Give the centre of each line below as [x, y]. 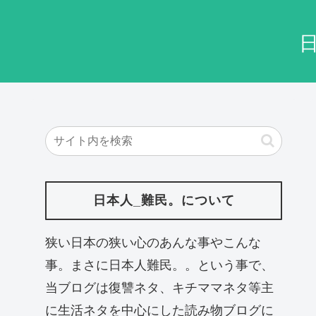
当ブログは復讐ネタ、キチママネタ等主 [159, 287]
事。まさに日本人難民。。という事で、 [159, 265]
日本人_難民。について [164, 201]
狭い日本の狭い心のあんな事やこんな [153, 242]
